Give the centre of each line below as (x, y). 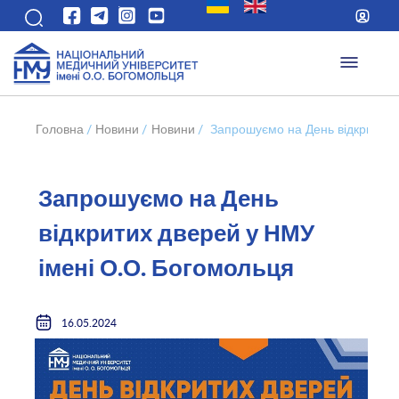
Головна (59, 129)
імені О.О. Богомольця (166, 269)
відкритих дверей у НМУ (176, 234)
